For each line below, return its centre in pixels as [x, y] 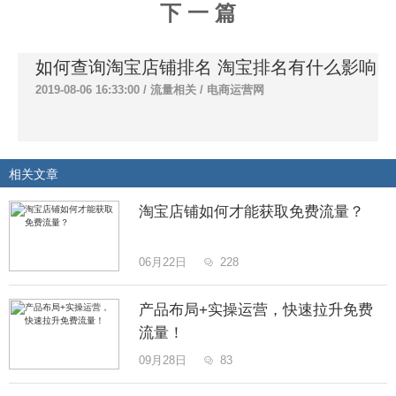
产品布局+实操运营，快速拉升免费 [255, 310]
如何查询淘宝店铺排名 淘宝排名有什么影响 [206, 68]
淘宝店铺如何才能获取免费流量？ [251, 212]
